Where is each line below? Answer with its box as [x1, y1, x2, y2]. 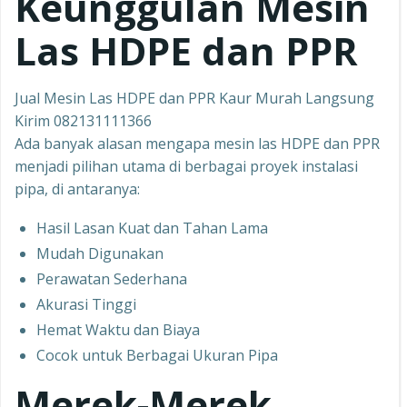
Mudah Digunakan [36, 243, 164, 263]
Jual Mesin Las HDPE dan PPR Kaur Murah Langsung [15, 88, 374, 108]
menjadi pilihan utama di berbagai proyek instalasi [15, 156, 358, 176]
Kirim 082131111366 [15, 111, 152, 131]
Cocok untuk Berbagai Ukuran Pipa [36, 345, 278, 365]
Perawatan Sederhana [36, 269, 187, 289]
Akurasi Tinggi [36, 294, 136, 314]
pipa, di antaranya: [15, 179, 140, 199]
